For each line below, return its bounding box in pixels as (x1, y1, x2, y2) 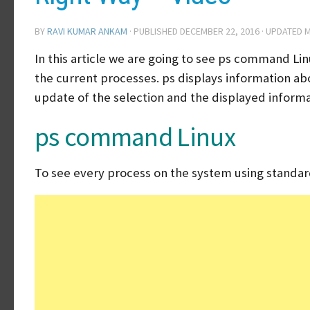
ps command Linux (35, 120, 235, 153)
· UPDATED (259, 25, 304, 37)
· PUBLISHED (129, 25, 180, 37)
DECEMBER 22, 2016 (180, 25, 259, 37)
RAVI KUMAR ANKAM (47, 25, 127, 37)
